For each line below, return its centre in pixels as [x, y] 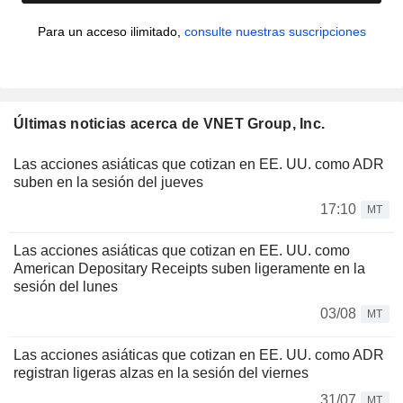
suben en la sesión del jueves [108, 183]
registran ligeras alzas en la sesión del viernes [161, 373]
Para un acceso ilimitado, [111, 32]
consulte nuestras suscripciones [275, 32]
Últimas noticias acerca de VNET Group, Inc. [170, 124]
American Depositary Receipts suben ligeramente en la [189, 269]
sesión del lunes [66, 287]
